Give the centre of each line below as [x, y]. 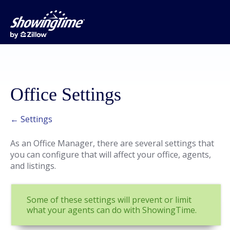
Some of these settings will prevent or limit [109, 200]
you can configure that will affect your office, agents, [111, 155]
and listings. [33, 166]
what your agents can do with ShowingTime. [112, 210]
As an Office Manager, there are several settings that [112, 143]
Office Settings [66, 94]
